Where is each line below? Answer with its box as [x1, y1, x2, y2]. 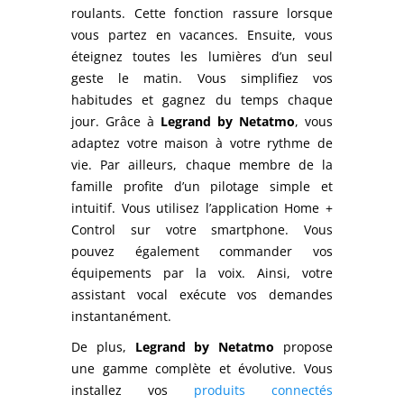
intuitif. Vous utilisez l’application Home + [71, 198, 333, 216]
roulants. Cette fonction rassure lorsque [71, 4, 333, 22]
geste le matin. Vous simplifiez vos [71, 69, 333, 87]
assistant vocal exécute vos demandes [71, 285, 333, 303]
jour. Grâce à [71, 112, 161, 130]
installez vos [71, 381, 194, 399]
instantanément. [71, 307, 171, 325]
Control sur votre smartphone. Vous [71, 220, 333, 238]
